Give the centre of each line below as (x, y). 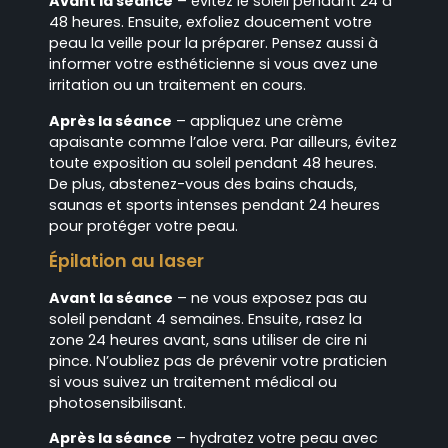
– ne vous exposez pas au (270, 298)
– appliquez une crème (257, 120)
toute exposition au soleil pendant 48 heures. (213, 162)
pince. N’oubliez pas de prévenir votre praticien (218, 361)
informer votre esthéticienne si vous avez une (213, 64)
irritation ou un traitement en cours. (177, 85)
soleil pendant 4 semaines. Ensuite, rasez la (205, 319)
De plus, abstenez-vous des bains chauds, (203, 183)
